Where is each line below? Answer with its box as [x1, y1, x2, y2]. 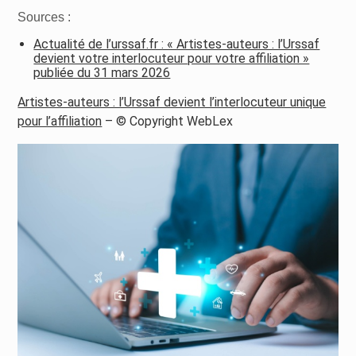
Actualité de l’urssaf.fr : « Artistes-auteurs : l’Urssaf [33, 37, 320, 52]
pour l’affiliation [17, 114, 103, 130]
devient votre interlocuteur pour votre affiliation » [33, 51, 310, 67]
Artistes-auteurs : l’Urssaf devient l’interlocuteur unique [17, 95, 327, 110]
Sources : [17, 10, 72, 25]
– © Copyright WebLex [102, 114, 234, 130]
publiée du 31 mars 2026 [33, 65, 171, 81]
